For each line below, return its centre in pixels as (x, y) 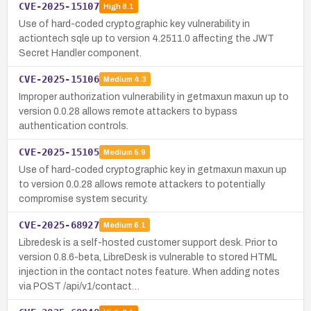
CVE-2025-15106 (59, 79)
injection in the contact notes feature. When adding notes (149, 271)
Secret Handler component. (80, 53)
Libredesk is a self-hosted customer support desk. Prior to (148, 242)
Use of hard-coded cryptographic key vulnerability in (134, 24)
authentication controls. (74, 126)
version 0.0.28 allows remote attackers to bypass (128, 111)
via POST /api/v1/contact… (79, 286)
